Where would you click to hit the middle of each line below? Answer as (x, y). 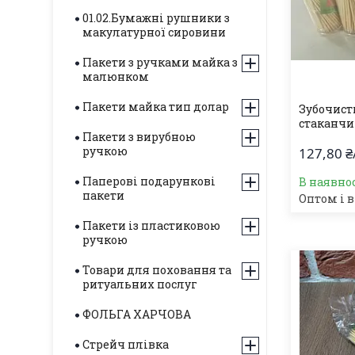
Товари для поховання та (157, 270)
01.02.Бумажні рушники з (156, 18)
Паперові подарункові (149, 181)
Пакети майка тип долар (156, 107)
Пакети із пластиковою (151, 225)
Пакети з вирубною (139, 137)
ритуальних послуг (140, 284)
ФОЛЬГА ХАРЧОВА (137, 314)
